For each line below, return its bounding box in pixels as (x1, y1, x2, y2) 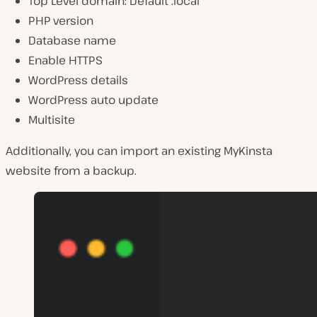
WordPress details (28, 72, 128, 88)
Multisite (28, 112, 75, 127)
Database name (28, 33, 116, 48)
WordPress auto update (28, 92, 158, 108)
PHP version (28, 13, 93, 28)
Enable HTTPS (28, 52, 103, 68)
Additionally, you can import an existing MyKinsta (6, 143, 272, 158)
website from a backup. (6, 163, 137, 178)
